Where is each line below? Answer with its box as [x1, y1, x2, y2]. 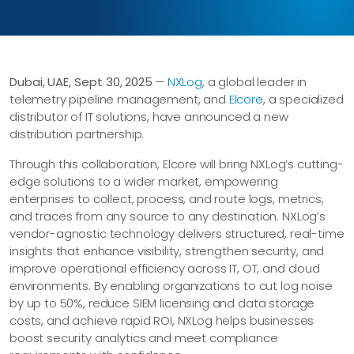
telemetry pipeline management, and [9, 91, 229, 107]
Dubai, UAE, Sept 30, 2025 [9, 73, 153, 90]
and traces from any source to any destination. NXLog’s [9, 208, 326, 224]
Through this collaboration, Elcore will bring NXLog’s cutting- [9, 156, 344, 172]
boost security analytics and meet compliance [9, 330, 278, 346]
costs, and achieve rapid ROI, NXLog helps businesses [9, 312, 314, 329]
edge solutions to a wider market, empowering [9, 173, 278, 190]
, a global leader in [201, 73, 307, 90]
